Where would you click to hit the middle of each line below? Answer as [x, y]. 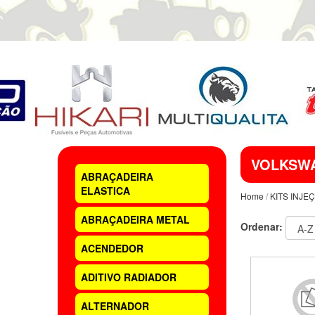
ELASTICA [105, 191]
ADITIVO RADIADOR [129, 277]
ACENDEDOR [112, 248]
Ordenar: [262, 226]
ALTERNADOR [115, 306]
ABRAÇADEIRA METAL [135, 219]
